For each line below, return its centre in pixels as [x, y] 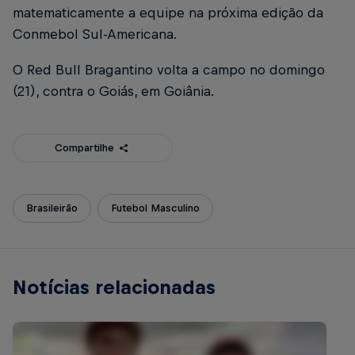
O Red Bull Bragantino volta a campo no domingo [169, 69]
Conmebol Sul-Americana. [95, 34]
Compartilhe [85, 147]
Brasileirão [52, 208]
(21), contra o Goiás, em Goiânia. [115, 91]
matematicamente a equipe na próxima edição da [168, 12]
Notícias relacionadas [114, 286]
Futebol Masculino [155, 208]
